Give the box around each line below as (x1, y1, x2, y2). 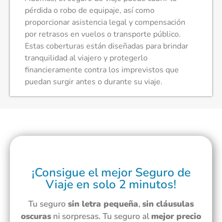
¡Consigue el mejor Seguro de (31, 164, 191, 180)
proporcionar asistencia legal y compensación (25, 16, 185, 28)
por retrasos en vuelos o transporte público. (25, 28, 181, 40)
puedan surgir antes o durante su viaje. (25, 76, 163, 87)
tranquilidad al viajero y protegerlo (25, 52, 148, 63)
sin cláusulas (142, 198, 194, 210)
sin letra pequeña (68, 198, 138, 210)
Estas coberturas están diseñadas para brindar (25, 40, 188, 52)
